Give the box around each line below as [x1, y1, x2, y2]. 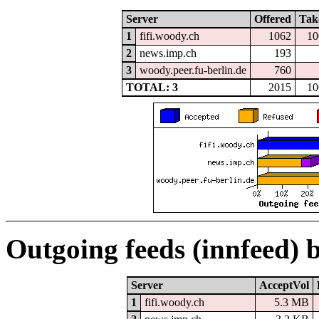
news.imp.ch [139, 47, 197, 60]
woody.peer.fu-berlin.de [139, 64, 246, 77]
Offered [254, 13, 291, 26]
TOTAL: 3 [125, 81, 178, 94]
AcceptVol [259, 279, 309, 292]
